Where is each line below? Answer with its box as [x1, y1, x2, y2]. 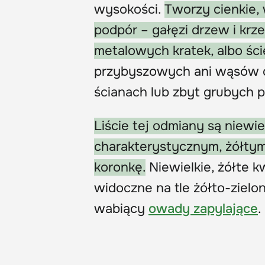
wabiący [94, 200, 148, 217]
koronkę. [94, 159, 146, 176]
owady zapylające [148, 200, 258, 217]
